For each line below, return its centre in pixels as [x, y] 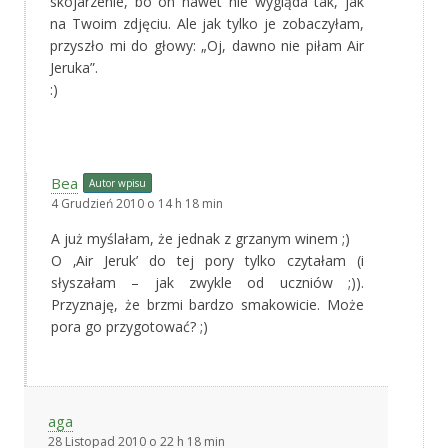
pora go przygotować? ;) [129, 326]
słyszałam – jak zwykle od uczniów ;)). [207, 282]
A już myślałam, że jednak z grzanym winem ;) [200, 238]
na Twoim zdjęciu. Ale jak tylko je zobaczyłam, [207, 23]
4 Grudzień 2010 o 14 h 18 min [137, 203]
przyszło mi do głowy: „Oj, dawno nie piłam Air [207, 45]
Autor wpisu [117, 182]
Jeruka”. [74, 67]
